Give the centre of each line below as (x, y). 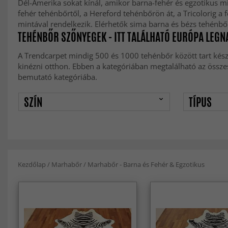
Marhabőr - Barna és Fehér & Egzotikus (146, 164)
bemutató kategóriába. (58, 77)
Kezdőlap (32, 164)
